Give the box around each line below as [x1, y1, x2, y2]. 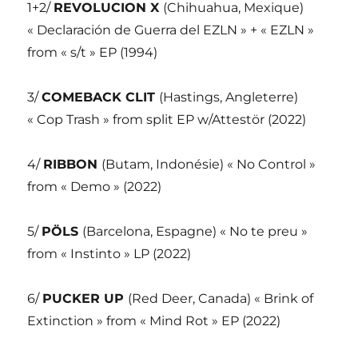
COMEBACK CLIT [42, 89, 160, 105]
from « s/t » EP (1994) [27, 45, 158, 61]
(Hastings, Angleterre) [159, 89, 299, 105]
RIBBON [43, 157, 102, 173]
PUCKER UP [42, 291, 129, 307]
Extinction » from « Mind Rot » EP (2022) [27, 313, 281, 329]
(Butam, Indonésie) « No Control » [101, 157, 316, 173]
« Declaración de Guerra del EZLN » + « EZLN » [27, 22, 315, 38]
